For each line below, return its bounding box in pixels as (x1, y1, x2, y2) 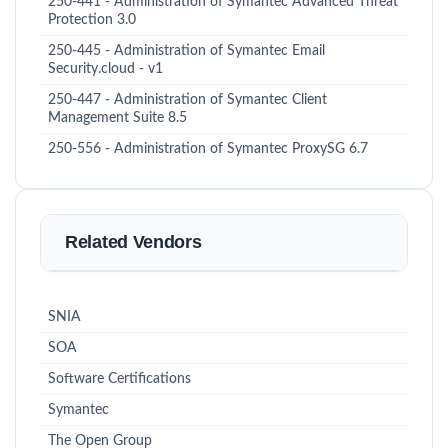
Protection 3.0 (48, 13, 136, 27)
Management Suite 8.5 (48, 111, 187, 125)
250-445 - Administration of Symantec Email (48, 44, 325, 58)
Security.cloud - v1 (48, 62, 163, 76)
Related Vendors (65, 232, 202, 252)
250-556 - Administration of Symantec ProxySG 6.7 (48, 142, 368, 156)
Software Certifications (48, 372, 191, 386)
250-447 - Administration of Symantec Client (48, 93, 327, 107)
